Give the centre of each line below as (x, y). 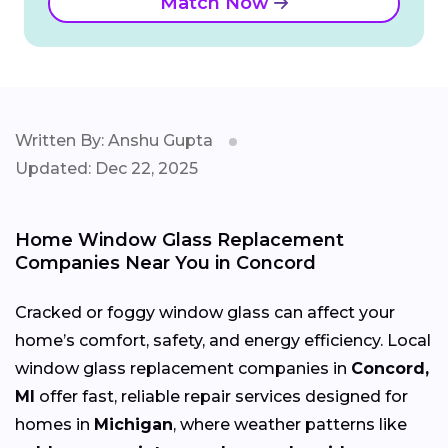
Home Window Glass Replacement (179, 239)
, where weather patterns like (290, 424)
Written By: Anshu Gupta (114, 140)
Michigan (133, 424)
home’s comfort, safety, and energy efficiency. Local (223, 340)
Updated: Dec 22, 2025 (106, 168)
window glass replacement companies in (183, 368)
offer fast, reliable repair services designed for (221, 396)
